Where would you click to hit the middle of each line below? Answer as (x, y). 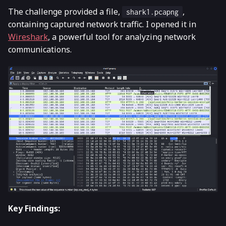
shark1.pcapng (152, 12)
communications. (40, 49)
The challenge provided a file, (65, 11)
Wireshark (28, 37)
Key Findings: (34, 209)
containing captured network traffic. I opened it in (102, 24)
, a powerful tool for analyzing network (122, 37)
